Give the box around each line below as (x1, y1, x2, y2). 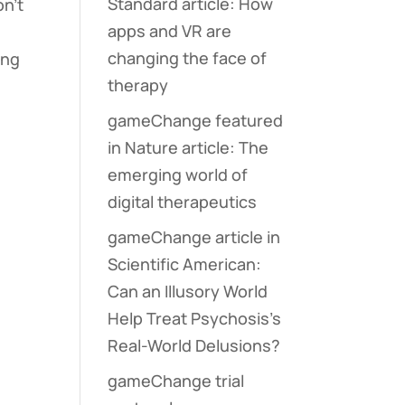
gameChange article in (108, 226, 281, 248)
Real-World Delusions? (108, 334, 281, 356)
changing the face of (108, 47, 268, 69)
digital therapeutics (108, 191, 258, 212)
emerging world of (108, 164, 249, 185)
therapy (108, 74, 169, 96)
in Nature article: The (108, 137, 269, 158)
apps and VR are (108, 20, 232, 42)
